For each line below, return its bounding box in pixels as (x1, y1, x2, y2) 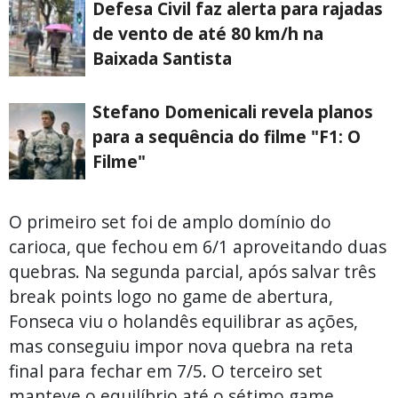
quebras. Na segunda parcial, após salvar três (9, 259, 376, 283)
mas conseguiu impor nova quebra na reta (9, 333, 354, 358)
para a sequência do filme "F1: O (92, 123, 361, 148)
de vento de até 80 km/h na (92, 20, 323, 45)
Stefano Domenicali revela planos (92, 99, 373, 123)
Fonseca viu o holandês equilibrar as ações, (9, 308, 358, 333)
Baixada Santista (92, 45, 232, 70)
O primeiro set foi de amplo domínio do (9, 209, 331, 234)
